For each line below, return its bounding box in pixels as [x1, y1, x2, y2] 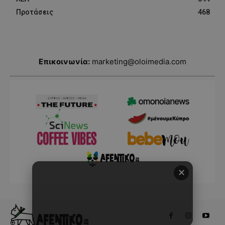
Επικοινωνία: [39, 56, 90, 66]
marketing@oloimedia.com [92, 56, 186, 66]
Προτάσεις [16, 8, 53, 16]
